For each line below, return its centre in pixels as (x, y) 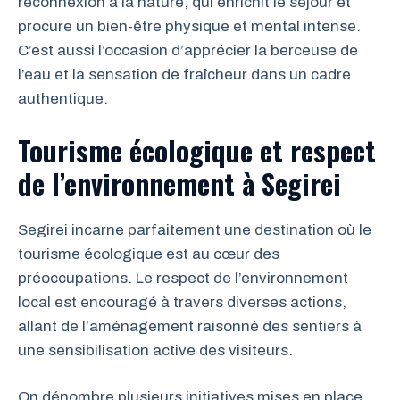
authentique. (63, 99)
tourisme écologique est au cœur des (149, 254)
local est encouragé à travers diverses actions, (182, 302)
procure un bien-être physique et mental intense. (189, 26)
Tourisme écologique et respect (197, 150)
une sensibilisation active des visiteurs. (155, 350)
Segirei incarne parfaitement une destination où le (195, 229)
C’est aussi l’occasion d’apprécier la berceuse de (188, 50)
